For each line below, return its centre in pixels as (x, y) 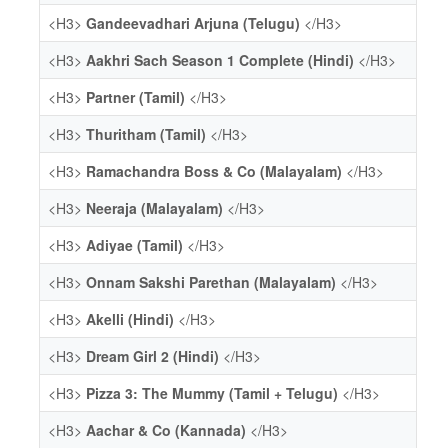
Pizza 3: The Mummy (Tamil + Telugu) (212, 393)
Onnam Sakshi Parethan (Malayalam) (211, 282)
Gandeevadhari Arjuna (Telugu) (193, 23)
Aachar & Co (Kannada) (166, 430)
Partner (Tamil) (135, 97)
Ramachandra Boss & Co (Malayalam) (214, 171)
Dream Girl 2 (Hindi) (152, 356)
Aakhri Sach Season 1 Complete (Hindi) (220, 60)
